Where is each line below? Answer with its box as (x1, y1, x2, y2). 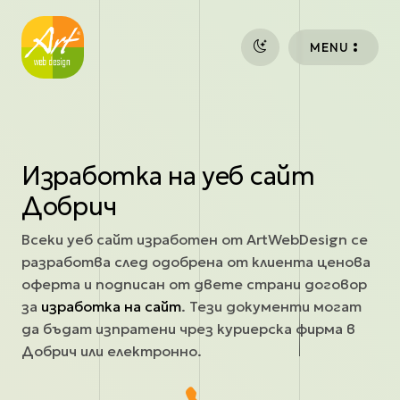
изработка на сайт (41, 297, 181, 315)
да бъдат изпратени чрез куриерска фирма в (21, 320, 355, 337)
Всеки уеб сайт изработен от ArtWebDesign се (21, 230, 368, 248)
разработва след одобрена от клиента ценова (21, 253, 371, 271)
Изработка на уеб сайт (21, 160, 315, 192)
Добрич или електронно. (21, 342, 202, 360)
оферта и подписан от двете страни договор (21, 275, 367, 293)
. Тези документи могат (181, 297, 362, 315)
